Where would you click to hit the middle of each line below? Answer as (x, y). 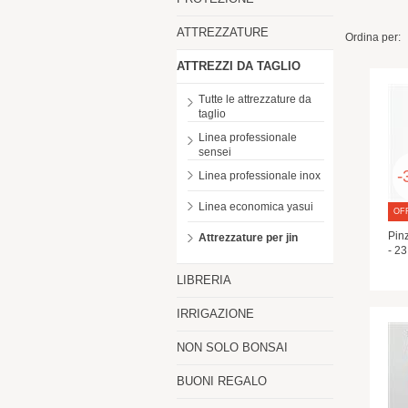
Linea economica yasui (256, 207)
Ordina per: (373, 37)
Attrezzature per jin (248, 238)
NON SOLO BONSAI (232, 347)
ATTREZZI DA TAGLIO (239, 66)
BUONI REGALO (222, 381)
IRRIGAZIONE (215, 314)
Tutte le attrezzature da (255, 99)
